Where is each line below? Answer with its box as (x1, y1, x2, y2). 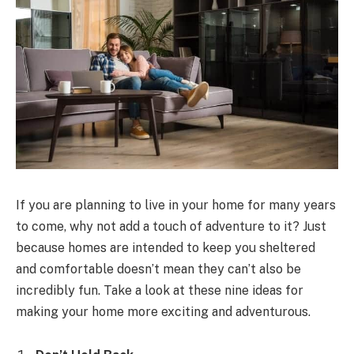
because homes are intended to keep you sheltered (16, 239, 315, 255)
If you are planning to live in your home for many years (16, 197, 336, 213)
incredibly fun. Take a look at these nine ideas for (16, 282, 303, 298)
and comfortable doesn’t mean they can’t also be (16, 261, 301, 277)
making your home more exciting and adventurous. (16, 303, 311, 319)
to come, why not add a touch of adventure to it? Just (16, 218, 326, 234)
